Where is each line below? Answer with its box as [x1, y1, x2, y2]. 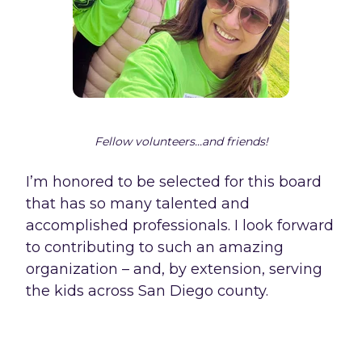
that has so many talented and [26, 194, 250, 213]
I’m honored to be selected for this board [26, 172, 322, 191]
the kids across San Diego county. [26, 281, 268, 300]
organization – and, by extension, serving [26, 259, 322, 278]
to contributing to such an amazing [26, 238, 284, 256]
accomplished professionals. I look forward [26, 216, 334, 234]
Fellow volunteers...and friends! [94, 133, 268, 149]
